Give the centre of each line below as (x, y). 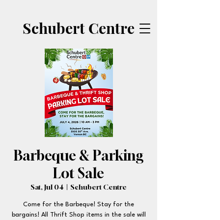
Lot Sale (79, 173)
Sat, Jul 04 (47, 187)
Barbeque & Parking (79, 155)
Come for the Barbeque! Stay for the (79, 205)
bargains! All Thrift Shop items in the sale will (79, 215)
